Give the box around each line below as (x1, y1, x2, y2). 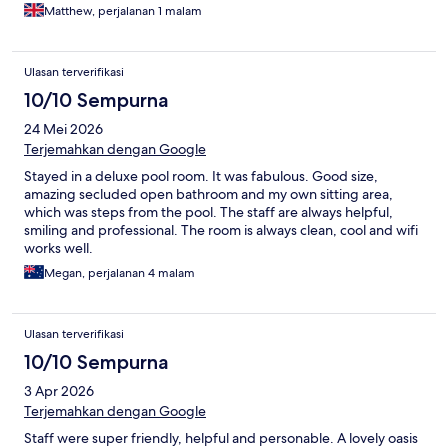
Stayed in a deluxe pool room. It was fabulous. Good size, (24, 166, 378, 185)
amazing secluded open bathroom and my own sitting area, (24, 184, 393, 203)
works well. (24, 238, 93, 257)
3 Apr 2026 (24, 381, 94, 400)
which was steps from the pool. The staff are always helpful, (24, 202, 393, 221)
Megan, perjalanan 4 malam (44, 264, 195, 281)
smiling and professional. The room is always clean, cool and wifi (24, 220, 418, 239)
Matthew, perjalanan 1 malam (44, 2, 202, 19)
